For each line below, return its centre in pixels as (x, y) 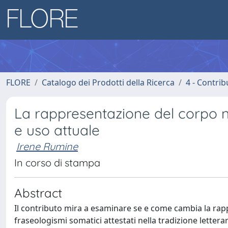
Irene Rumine (47, 146)
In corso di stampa (57, 163)
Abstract (38, 193)
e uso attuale (57, 130)
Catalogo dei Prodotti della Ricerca (108, 82)
